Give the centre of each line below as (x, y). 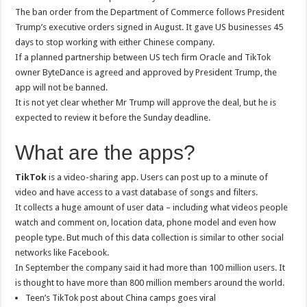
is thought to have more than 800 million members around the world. (150, 283)
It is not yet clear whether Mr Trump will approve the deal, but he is (146, 102)
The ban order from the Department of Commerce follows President (150, 12)
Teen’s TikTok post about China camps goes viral (121, 298)
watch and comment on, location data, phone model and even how (146, 222)
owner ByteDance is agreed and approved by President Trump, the (146, 72)
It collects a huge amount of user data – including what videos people (152, 207)
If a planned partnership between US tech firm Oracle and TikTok (143, 57)
